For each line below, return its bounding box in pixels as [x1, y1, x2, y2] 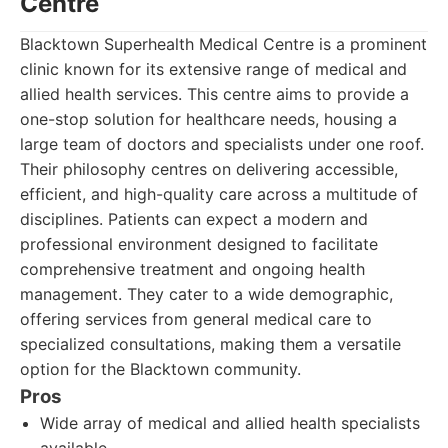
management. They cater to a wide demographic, [20, 284, 393, 304]
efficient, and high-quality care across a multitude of [20, 184, 418, 204]
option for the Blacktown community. [20, 359, 301, 379]
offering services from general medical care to [20, 309, 372, 329]
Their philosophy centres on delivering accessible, [20, 159, 398, 179]
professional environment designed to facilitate [20, 234, 378, 254]
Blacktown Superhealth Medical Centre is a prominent [20, 34, 427, 54]
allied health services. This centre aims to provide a [20, 84, 409, 104]
